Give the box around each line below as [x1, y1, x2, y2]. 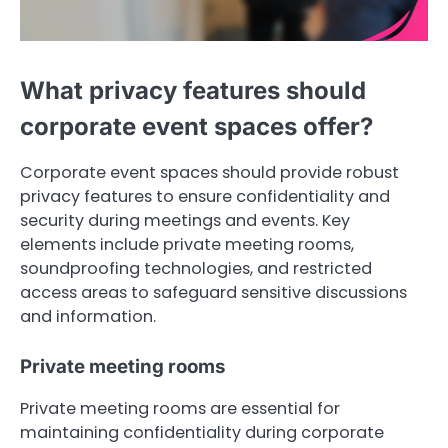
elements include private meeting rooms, [20, 232, 354, 256]
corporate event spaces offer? [20, 111, 373, 141]
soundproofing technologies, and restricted [20, 256, 372, 280]
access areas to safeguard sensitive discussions [20, 280, 407, 304]
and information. [20, 304, 156, 328]
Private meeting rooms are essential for [20, 396, 340, 420]
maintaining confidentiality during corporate [20, 420, 384, 444]
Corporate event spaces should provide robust [20, 160, 399, 184]
